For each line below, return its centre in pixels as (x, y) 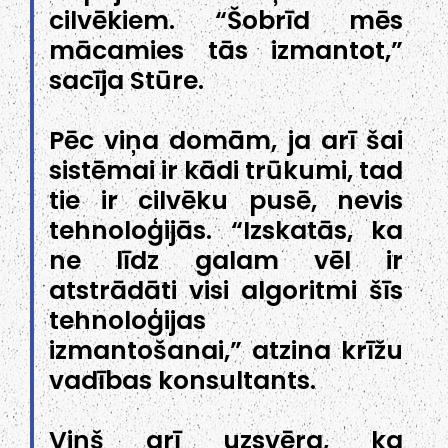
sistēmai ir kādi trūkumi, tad (226, 171)
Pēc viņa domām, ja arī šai (226, 141)
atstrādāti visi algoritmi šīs (226, 291)
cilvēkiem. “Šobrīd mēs (226, 21)
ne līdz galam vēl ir (226, 261)
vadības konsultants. (182, 381)
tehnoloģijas (127, 321)
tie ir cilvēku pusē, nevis (226, 201)
